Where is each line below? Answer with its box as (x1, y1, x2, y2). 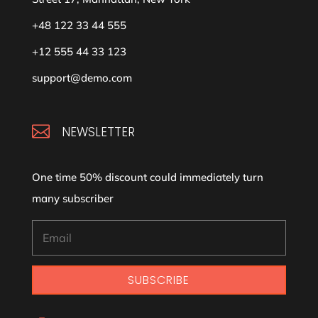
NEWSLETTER (61, 124, 135, 141)
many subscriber (31, 192, 114, 205)
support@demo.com (31, 71, 132, 84)
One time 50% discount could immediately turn (31, 170, 263, 184)
